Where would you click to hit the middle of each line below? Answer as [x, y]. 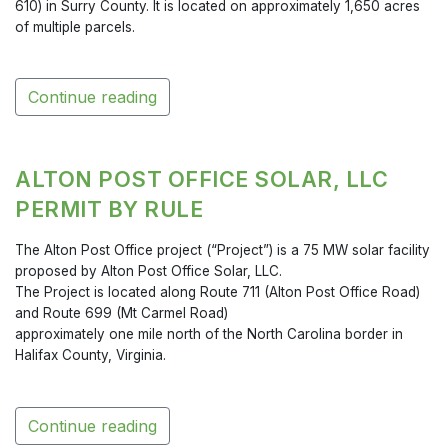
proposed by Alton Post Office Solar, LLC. [148, 271]
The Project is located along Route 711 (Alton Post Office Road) [217, 292]
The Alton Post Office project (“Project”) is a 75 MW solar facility [222, 250]
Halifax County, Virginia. [90, 355]
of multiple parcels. [75, 27]
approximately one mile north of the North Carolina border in [209, 334]
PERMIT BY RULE [109, 209]
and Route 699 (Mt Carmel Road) [121, 313]
